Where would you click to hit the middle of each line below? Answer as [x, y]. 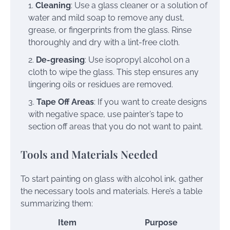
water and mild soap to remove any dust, [106, 18]
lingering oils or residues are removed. [101, 85]
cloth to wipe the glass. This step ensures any [113, 72]
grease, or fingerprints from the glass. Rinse [110, 30]
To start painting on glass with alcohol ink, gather [112, 179]
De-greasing [60, 60]
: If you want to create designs [150, 102]
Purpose [161, 222]
